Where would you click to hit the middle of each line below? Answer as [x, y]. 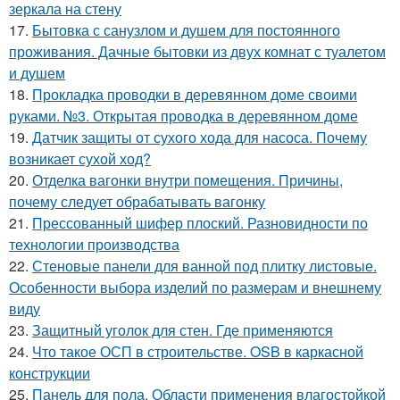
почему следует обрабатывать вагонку [137, 202]
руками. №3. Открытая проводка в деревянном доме [183, 116]
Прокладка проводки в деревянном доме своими [195, 95]
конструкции [50, 373]
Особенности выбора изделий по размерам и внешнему [195, 287]
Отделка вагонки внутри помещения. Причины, [187, 180]
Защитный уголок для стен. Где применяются [183, 330]
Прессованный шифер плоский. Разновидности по [200, 223]
